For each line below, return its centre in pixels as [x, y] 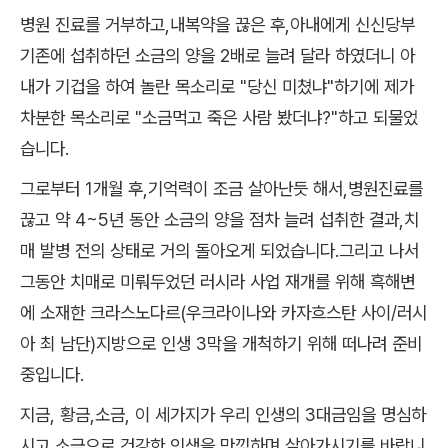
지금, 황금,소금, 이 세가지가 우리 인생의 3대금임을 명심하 [223, 415]
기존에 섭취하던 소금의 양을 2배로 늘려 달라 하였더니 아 [217, 56]
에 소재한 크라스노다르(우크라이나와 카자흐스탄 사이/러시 [223, 313]
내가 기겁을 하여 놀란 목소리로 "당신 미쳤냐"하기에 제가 [217, 87]
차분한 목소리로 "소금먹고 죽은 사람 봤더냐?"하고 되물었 [219, 118]
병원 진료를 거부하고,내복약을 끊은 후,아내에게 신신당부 [217, 25]
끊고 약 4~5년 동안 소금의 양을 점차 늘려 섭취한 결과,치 [219, 220]
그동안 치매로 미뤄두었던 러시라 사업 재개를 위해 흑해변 [217, 282]
